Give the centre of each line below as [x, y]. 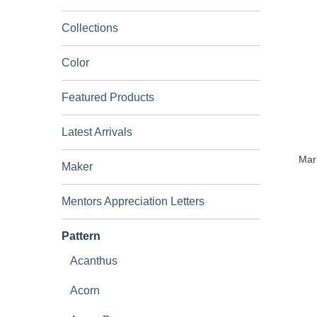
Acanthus [94, 261]
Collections [90, 28]
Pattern [81, 236]
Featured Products [108, 97]
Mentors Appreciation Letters [133, 201]
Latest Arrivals [97, 132]
